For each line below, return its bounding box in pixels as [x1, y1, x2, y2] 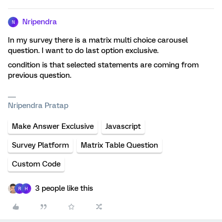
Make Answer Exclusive [12, 122, 94, 131]
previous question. [8, 71, 71, 80]
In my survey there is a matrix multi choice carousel [8, 36, 188, 45]
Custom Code [12, 160, 60, 168]
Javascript [106, 122, 141, 131]
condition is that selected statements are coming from [8, 60, 199, 69]
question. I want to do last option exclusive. [8, 46, 159, 55]
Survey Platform [12, 141, 69, 150]
